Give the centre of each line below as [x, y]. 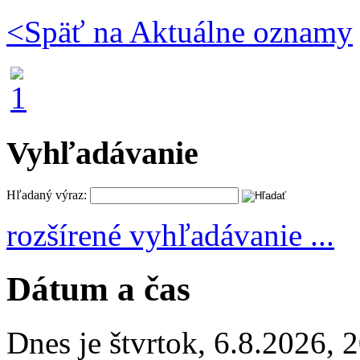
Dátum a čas [98, 289]
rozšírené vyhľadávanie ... [170, 235]
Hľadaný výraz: [47, 195]
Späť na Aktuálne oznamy [188, 31]
